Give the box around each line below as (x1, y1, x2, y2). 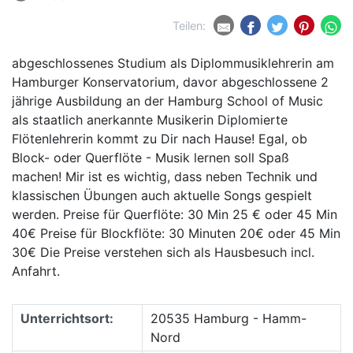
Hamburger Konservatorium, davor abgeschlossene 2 (12, 73, 329, 90)
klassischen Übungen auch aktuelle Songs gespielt (12, 187, 312, 203)
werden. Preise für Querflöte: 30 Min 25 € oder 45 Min (12, 206, 337, 222)
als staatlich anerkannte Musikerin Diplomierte (12, 111, 288, 128)
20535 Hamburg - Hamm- (150, 310, 307, 326)
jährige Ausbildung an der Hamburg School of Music (12, 92, 323, 109)
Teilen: (173, 18, 206, 32)
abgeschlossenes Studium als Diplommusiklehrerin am (12, 54, 334, 71)
